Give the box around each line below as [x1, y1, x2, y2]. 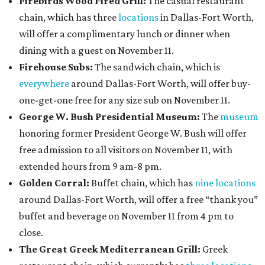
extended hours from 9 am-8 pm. [19, 160, 161, 173]
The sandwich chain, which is [93, 61, 220, 73]
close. [19, 227, 43, 239]
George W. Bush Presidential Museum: [19, 111, 202, 123]
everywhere [19, 77, 69, 90]
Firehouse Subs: [19, 61, 93, 73]
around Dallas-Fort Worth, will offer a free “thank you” [19, 193, 258, 206]
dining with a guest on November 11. [19, 44, 174, 57]
